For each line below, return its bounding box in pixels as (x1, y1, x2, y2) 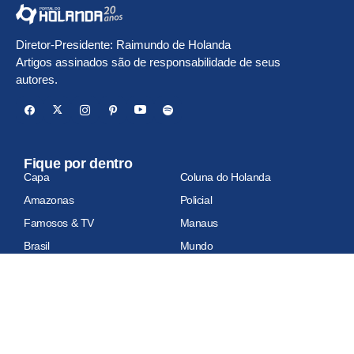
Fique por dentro (24, 155, 133, 171)
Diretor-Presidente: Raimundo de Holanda (16, 37, 231, 51)
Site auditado (24, 337, 90, 351)
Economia (24, 262, 71, 275)
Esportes (179, 262, 222, 275)
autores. (16, 72, 58, 86)
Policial (179, 193, 213, 206)
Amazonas (24, 193, 74, 206)
